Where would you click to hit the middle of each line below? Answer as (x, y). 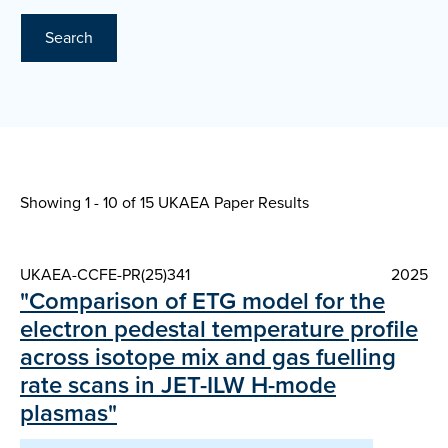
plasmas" (68, 413)
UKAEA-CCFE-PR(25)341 (105, 275)
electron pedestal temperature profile (219, 329)
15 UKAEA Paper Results (224, 203)
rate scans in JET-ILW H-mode (178, 385)
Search (69, 38)
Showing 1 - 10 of (80, 203)
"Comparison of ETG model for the (202, 301)
